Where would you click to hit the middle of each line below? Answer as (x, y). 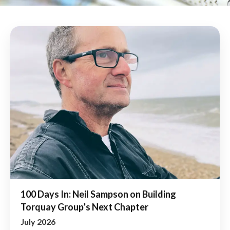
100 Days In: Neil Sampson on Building (98, 194)
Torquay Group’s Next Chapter (84, 207)
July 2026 (38, 221)
